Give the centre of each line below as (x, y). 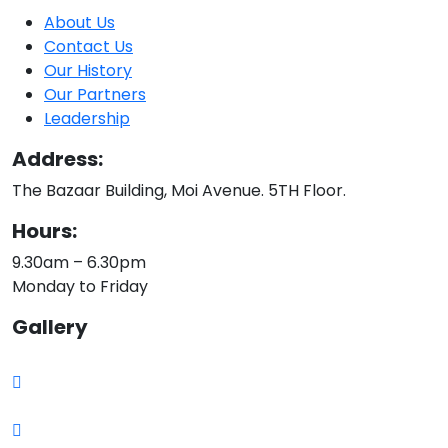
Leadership (87, 119)
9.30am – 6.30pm (79, 263)
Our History (88, 71)
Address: (57, 159)
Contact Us (88, 47)
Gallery (50, 327)
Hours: (44, 231)
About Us (79, 23)
